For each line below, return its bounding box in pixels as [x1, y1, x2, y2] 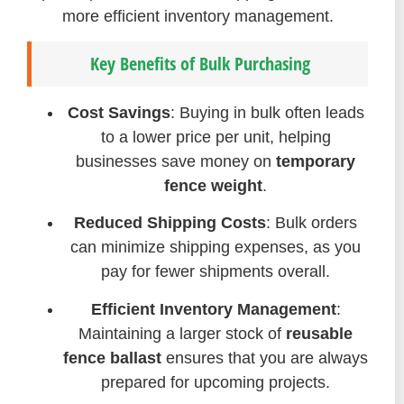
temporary [276, 151, 355, 170]
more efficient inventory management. [61, 6, 334, 25]
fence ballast [63, 348, 161, 367]
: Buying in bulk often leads [170, 103, 364, 122]
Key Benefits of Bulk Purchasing [89, 50, 310, 76]
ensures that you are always [161, 348, 368, 367]
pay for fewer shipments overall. [101, 262, 330, 281]
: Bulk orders [266, 214, 357, 233]
